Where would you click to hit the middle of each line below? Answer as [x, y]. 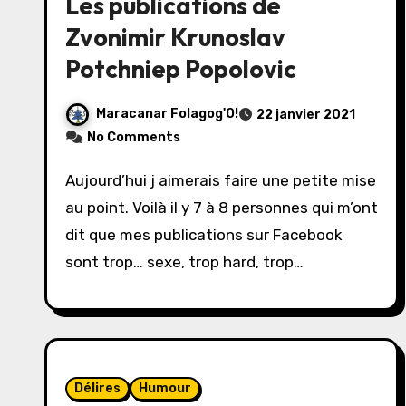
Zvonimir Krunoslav [175, 37]
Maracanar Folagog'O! [167, 114]
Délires [97, 388]
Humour [165, 388]
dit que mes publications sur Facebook [204, 235]
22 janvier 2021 [306, 115]
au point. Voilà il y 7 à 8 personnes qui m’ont [222, 208]
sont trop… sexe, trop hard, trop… [184, 262]
